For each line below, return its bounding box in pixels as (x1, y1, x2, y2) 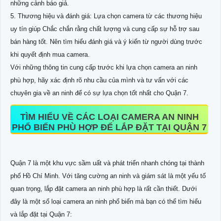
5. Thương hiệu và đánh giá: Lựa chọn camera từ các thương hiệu (10, 12, 202, 20)
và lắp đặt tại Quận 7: (10, 210, 72, 218)
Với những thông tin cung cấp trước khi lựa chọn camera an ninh (10, 63, 197, 71)
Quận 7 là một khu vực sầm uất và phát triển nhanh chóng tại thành (10, 159, 204, 167)
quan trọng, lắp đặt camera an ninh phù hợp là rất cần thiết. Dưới (10, 184, 197, 192)
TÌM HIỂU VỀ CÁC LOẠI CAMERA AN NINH (20, 111, 199, 122)
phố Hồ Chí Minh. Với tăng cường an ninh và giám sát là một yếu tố (10, 172, 206, 180)
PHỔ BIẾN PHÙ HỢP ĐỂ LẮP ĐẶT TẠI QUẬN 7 (12, 122, 207, 132)
